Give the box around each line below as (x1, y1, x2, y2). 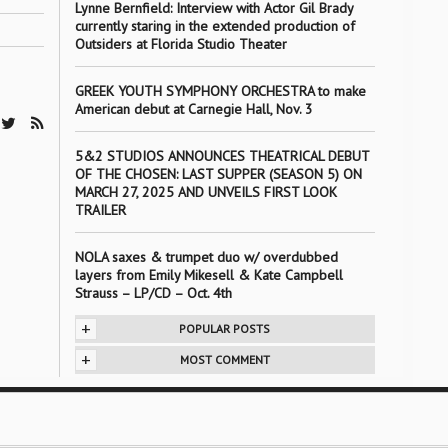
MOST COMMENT (179, 352, 270, 367)
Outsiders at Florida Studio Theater (74, 35, 287, 53)
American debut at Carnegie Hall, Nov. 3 (74, 100, 313, 118)
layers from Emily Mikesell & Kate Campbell (74, 266, 343, 284)
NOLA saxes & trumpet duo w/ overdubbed (74, 248, 338, 266)
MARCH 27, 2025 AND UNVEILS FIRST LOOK (74, 183, 337, 201)
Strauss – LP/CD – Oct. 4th (74, 284, 232, 302)
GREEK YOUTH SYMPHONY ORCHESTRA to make (74, 82, 366, 100)
